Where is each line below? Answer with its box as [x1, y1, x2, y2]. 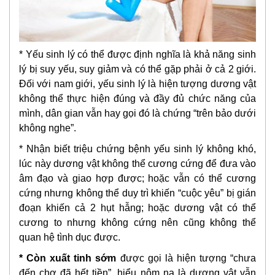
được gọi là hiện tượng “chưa [116, 252, 257, 263]
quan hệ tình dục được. [19, 231, 120, 242]
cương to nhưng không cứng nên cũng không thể [19, 217, 256, 228]
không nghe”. [19, 122, 76, 133]
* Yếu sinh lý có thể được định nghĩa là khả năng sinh [19, 48, 256, 60]
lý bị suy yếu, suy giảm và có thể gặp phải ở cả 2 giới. [19, 63, 256, 74]
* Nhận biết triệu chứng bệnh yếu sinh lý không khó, [19, 143, 256, 154]
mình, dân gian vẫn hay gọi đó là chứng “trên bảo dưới [19, 107, 256, 118]
